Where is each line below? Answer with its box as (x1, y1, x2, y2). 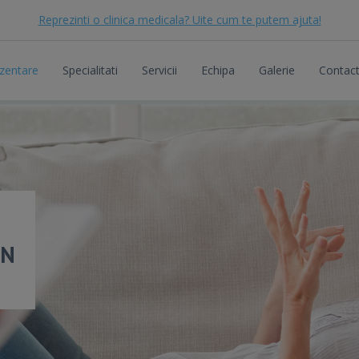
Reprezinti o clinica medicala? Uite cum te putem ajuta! (38, 12, 321, 27)
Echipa (200, 63, 235, 78)
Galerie (258, 63, 295, 78)
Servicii (141, 63, 177, 78)
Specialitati (62, 63, 118, 78)
